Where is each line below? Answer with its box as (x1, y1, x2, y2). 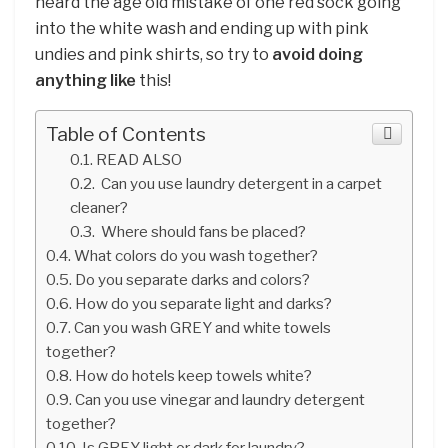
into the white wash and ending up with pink (35, 18, 369, 38)
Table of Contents (46, 121, 206, 146)
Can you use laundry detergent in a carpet (98, 173, 383, 193)
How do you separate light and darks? (75, 293, 333, 313)
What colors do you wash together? (74, 245, 319, 265)
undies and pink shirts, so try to (35, 44, 272, 64)
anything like (35, 70, 136, 90)
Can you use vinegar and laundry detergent (75, 389, 366, 409)
